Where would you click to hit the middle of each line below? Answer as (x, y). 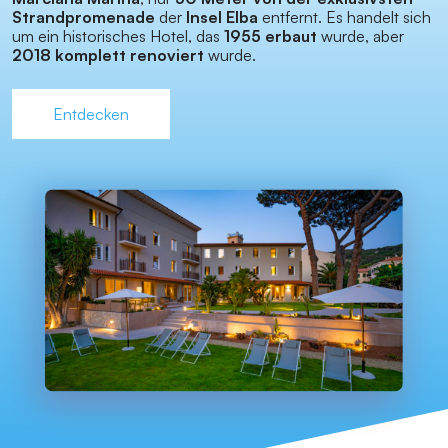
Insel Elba (222, 17)
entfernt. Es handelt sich (344, 17)
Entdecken (91, 114)
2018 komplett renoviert (108, 55)
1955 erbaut (270, 36)
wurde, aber (360, 36)
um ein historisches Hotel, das (118, 36)
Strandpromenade (83, 17)
